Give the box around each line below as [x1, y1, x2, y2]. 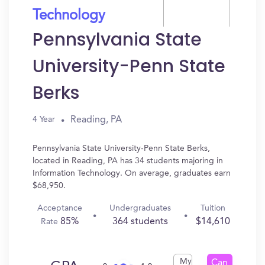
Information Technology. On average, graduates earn [33, 169, 231, 177]
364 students [112, 217, 168, 227]
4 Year [33, 115, 55, 124]
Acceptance [37, 204, 82, 212]
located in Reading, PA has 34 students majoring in [33, 157, 223, 165]
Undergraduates [109, 204, 171, 212]
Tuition [200, 204, 225, 212]
